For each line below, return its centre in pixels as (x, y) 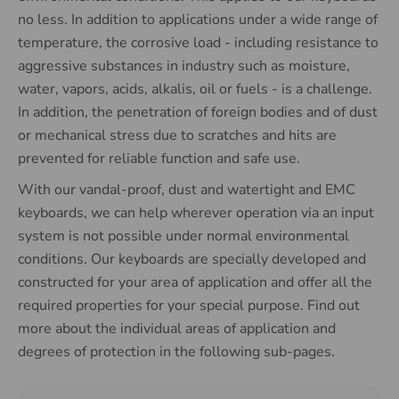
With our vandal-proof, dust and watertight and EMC (187, 190)
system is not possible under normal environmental (183, 236)
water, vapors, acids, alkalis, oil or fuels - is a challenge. (195, 89)
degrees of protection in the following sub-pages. (176, 352)
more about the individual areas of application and (177, 329)
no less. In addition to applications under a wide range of (198, 20)
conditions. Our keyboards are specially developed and (192, 259)
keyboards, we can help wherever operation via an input (196, 213)
